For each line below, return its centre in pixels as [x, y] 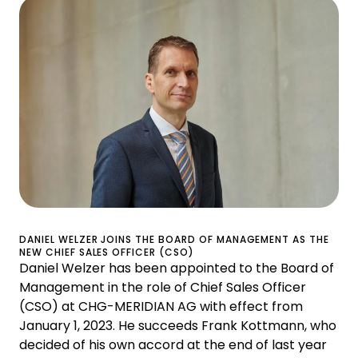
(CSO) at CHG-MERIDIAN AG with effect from [161, 307]
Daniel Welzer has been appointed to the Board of [177, 268]
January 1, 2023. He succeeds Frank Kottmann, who [178, 326]
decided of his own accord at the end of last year [173, 345]
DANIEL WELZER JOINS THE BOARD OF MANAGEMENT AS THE [174, 240]
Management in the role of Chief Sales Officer [163, 288]
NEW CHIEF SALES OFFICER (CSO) [107, 253]
